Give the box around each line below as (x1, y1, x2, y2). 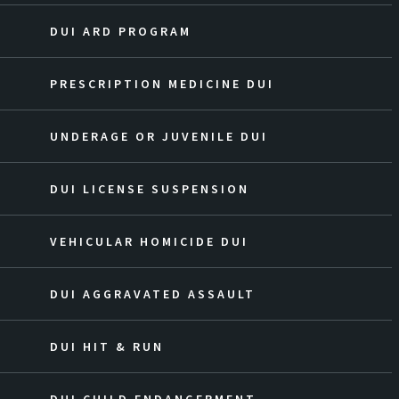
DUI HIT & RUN (50, 338, 164, 354)
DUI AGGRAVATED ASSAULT (50, 286, 256, 302)
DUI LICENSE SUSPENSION (50, 181, 249, 197)
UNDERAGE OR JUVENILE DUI (50, 128, 268, 144)
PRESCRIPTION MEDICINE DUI (50, 76, 274, 92)
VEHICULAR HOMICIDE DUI (50, 233, 248, 249)
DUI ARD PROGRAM (50, 23, 191, 39)
